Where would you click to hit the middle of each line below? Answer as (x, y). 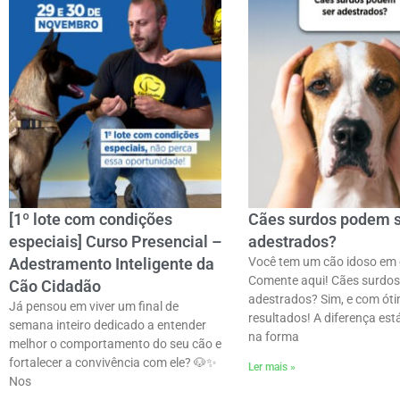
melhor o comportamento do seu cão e (115, 344)
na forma (273, 337)
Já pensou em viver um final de (94, 307)
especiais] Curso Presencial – (115, 242)
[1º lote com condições (91, 220)
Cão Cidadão (55, 287)
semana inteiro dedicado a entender (108, 325)
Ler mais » (271, 367)
